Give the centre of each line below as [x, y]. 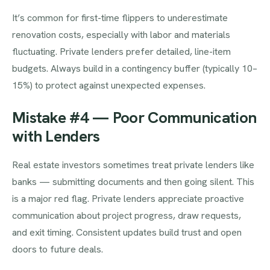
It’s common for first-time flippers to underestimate [120, 17]
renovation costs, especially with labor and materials [121, 34]
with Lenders [56, 136]
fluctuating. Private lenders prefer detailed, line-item [121, 51]
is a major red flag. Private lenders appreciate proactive [128, 198]
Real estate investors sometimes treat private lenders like [133, 165]
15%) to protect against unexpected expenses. [109, 85]
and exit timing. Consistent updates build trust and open [127, 232]
